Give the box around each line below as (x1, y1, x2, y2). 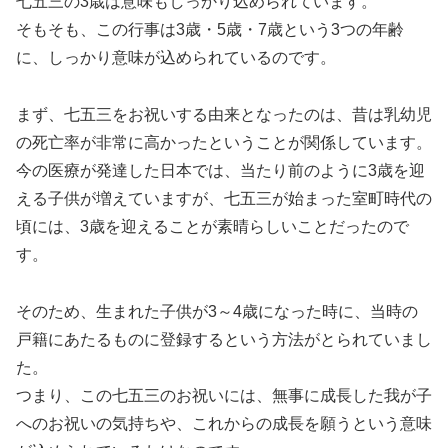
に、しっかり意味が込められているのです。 (16, 49, 336, 67)
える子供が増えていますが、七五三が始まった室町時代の (16, 189, 432, 207)
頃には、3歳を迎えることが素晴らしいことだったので (16, 217, 409, 235)
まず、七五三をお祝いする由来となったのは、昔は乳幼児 (16, 105, 432, 123)
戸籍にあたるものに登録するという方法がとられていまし (16, 330, 432, 348)
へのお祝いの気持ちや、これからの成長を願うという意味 (16, 414, 432, 432)
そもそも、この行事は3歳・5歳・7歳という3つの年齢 (16, 21, 404, 39)
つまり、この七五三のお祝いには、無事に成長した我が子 (16, 386, 432, 404)
